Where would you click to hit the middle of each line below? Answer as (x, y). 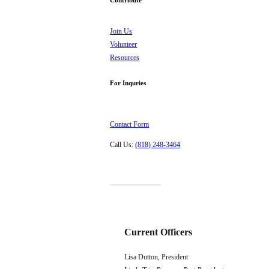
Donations (136, 174)
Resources (125, 58)
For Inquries (128, 83)
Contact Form (130, 125)
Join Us (121, 32)
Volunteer (124, 45)
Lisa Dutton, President (156, 257)
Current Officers (158, 232)
